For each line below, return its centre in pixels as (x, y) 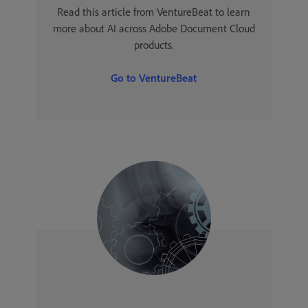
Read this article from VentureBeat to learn (154, 12)
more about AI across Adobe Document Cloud (154, 28)
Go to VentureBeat (154, 78)
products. (154, 45)
